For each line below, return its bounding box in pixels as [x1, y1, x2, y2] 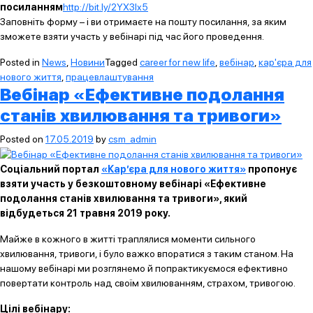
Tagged [105, 57, 140, 68]
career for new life [140, 57, 215, 68]
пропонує [246, 163, 297, 175]
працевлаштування [66, 71, 154, 82]
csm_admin [108, 133, 156, 145]
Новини [71, 57, 105, 68]
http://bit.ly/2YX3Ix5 [63, 1, 148, 13]
